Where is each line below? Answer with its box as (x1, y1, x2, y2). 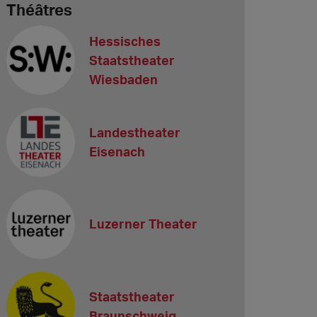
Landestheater (89, 125, 181, 140)
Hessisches (89, 33, 161, 49)
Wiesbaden (89, 71, 158, 87)
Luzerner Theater (89, 216, 198, 232)
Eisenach (89, 144, 146, 159)
